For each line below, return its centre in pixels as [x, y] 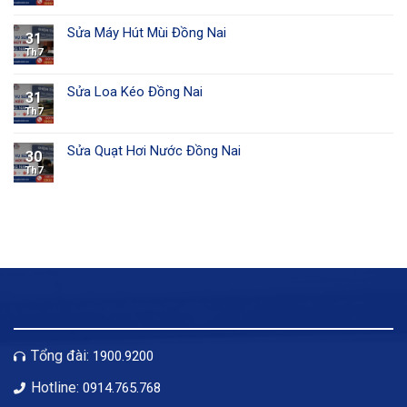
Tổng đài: [60, 356]
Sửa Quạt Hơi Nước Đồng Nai [154, 151]
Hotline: [55, 387]
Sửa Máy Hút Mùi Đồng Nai [147, 33]
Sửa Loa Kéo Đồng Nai [135, 92]
